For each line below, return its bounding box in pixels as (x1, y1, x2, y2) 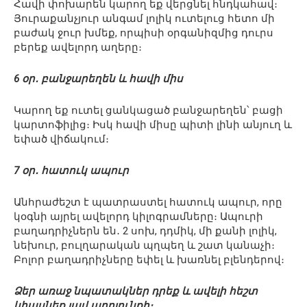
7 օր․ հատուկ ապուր (14, 164, 129, 177)
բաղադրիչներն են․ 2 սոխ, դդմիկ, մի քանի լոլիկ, (14, 225, 277, 238)
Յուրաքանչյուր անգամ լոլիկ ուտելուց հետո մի (14, 12, 275, 25)
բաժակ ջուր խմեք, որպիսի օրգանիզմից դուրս (14, 27, 273, 40)
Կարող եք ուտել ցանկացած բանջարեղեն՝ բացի (14, 104, 283, 117)
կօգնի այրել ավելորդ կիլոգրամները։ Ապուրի (14, 210, 263, 223)
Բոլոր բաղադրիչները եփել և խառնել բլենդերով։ (14, 254, 284, 267)
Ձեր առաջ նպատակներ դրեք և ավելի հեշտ (14, 285, 258, 298)
